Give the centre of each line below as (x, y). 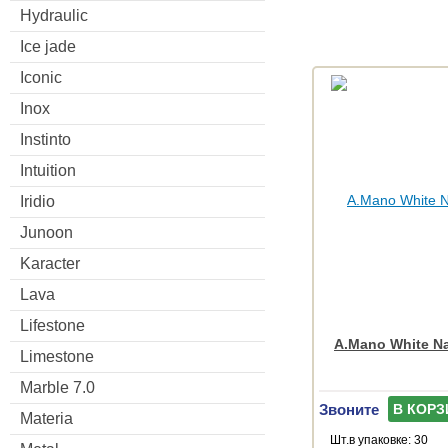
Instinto (45, 139)
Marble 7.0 (57, 387)
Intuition (48, 170)
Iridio (37, 201)
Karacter (50, 263)
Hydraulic (54, 15)
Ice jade (48, 46)
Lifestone (52, 325)
